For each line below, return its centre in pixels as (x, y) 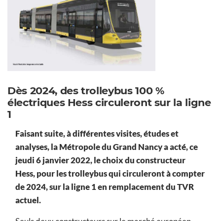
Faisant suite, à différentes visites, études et (97, 134)
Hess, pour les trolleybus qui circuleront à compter (110, 174)
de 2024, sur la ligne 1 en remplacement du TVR (105, 187)
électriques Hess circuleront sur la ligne (109, 103)
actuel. (29, 200)
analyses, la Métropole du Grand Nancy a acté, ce (107, 147)
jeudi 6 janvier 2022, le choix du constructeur (100, 160)
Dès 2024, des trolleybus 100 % (86, 91)
